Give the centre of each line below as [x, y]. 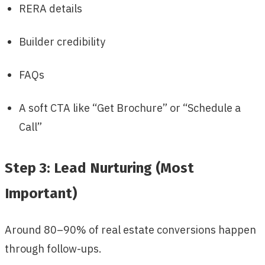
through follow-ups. [53, 249]
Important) [41, 194]
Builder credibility [62, 42]
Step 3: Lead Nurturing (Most [99, 168]
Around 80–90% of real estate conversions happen [130, 230]
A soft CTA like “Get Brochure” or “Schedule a [130, 108]
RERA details [51, 9]
